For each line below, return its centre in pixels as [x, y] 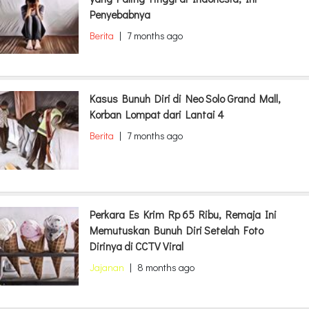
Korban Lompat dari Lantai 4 [157, 114]
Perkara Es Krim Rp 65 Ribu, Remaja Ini [183, 215]
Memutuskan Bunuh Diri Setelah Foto [177, 230]
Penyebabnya [120, 14]
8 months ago [166, 267]
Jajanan [107, 267]
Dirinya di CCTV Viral [137, 246]
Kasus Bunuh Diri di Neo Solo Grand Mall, [185, 99]
